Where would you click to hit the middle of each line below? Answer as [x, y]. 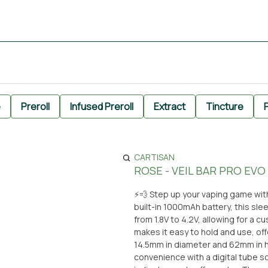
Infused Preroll [102, 106]
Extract [170, 106]
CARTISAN [154, 157]
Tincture [225, 106]
